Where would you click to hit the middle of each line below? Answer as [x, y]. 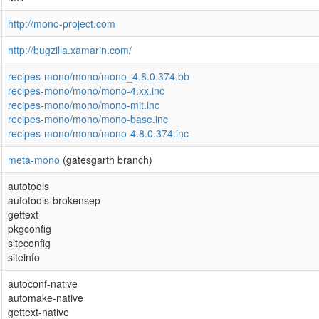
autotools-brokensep [54, 200]
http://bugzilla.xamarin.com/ [70, 50]
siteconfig [29, 243]
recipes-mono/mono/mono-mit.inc [84, 105]
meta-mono [34, 159]
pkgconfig [30, 229]
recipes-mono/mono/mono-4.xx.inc [86, 90]
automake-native [46, 298]
